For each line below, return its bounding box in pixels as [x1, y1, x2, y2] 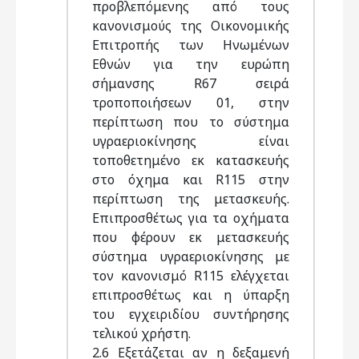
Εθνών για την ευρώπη [92, 55, 289, 73]
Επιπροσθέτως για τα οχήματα [92, 209, 289, 227]
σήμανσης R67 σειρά [92, 75, 289, 92]
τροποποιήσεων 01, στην [92, 94, 289, 111]
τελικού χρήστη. [92, 325, 194, 342]
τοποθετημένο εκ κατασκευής [92, 151, 289, 169]
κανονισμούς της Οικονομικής [92, 17, 289, 34]
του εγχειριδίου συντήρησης [92, 305, 289, 323]
